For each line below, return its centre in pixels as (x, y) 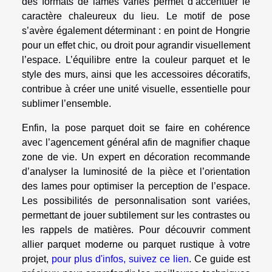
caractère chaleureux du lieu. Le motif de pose (136, 16)
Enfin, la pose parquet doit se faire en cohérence (136, 127)
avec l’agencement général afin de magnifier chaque (136, 142)
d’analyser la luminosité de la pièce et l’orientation (136, 171)
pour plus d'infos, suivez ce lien (120, 259)
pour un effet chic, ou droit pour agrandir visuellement (136, 45)
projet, (37, 259)
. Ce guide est (219, 259)
